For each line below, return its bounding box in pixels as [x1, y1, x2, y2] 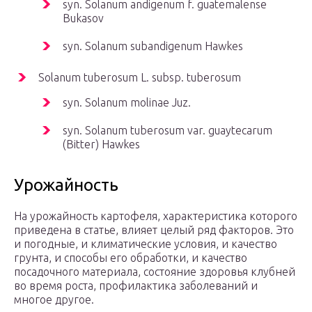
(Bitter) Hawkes [63, 138, 140, 151]
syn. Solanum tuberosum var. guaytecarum [63, 124, 272, 137]
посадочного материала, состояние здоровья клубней [14, 265, 295, 279]
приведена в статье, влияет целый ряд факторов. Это [14, 224, 294, 237]
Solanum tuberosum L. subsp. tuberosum [38, 71, 241, 84]
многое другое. [14, 293, 94, 306]
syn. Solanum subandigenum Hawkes [63, 40, 243, 53]
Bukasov [63, 12, 104, 25]
